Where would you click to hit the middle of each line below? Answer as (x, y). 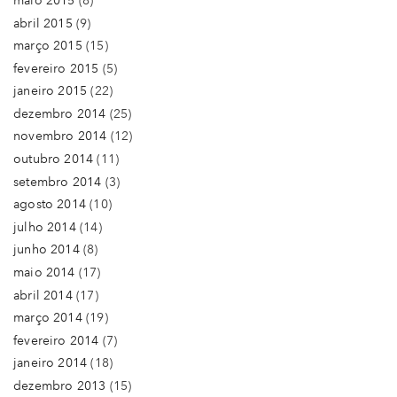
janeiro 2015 (51, 91)
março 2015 (48, 46)
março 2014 (48, 318)
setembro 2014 (58, 182)
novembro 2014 (60, 136)
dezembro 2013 (60, 386)
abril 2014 (43, 295)
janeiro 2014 (51, 363)
